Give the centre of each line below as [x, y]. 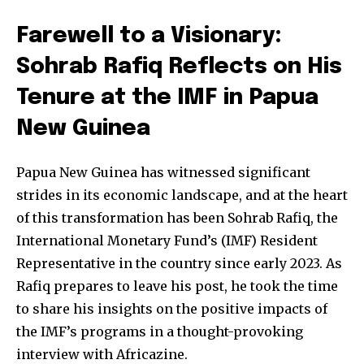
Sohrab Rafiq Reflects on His [179, 67]
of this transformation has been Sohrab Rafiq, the [177, 218]
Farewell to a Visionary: [149, 37]
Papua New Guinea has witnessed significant [163, 173]
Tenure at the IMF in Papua [167, 98]
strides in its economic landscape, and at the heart [182, 195]
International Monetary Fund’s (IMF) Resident [167, 241]
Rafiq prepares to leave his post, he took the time [177, 286]
